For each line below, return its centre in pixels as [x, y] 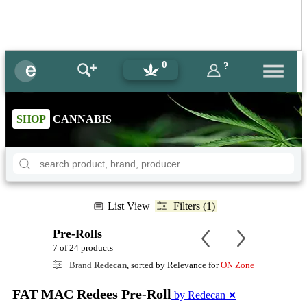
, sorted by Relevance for [174, 265]
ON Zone [237, 265]
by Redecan [200, 295]
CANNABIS [81, 119]
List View [128, 206]
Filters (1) [194, 206]
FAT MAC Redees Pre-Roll [92, 294]
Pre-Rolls [77, 233]
